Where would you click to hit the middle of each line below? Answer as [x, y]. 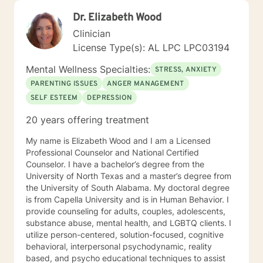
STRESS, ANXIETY [186, 70]
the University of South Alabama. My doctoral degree [128, 188]
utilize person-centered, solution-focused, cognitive [125, 235]
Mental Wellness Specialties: [88, 69]
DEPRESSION [110, 98]
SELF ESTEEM [54, 98]
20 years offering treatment [87, 120]
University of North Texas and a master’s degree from [129, 176]
